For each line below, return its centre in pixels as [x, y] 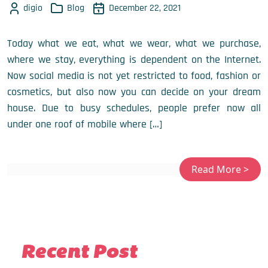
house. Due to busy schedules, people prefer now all [134, 108]
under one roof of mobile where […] [85, 124]
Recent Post [79, 253]
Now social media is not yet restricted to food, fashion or [134, 75]
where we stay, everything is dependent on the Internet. [134, 59]
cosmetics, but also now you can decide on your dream [134, 92]
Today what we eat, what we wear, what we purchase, [134, 43]
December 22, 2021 [145, 8]
